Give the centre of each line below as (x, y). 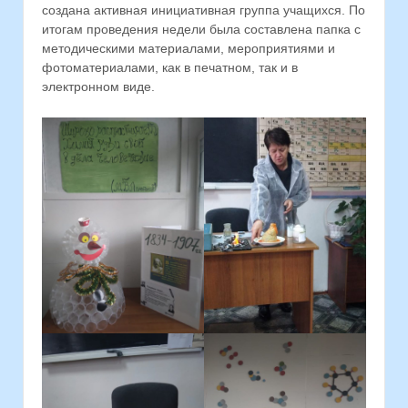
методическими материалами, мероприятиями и (189, 49)
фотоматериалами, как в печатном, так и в (170, 68)
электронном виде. (98, 87)
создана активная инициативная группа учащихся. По (204, 10)
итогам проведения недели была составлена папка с (201, 30)
